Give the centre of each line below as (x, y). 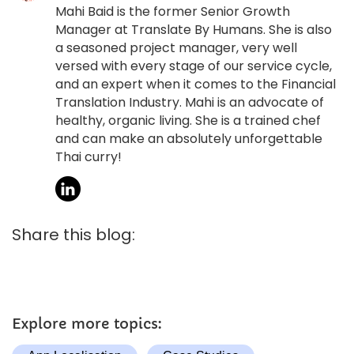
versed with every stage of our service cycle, (194, 66)
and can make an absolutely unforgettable (189, 139)
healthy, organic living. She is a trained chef (188, 121)
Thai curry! (88, 157)
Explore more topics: (87, 324)
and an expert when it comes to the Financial (196, 85)
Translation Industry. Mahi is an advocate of (190, 103)
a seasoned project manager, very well (176, 48)
